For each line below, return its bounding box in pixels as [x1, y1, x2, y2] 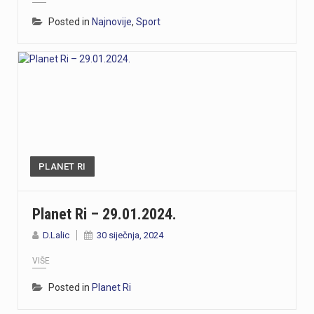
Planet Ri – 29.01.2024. [32, 205, 177, 223]
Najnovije [92, 15, 132, 27]
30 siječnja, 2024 [97, 229, 163, 240]
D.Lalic [43, 229, 69, 240]
